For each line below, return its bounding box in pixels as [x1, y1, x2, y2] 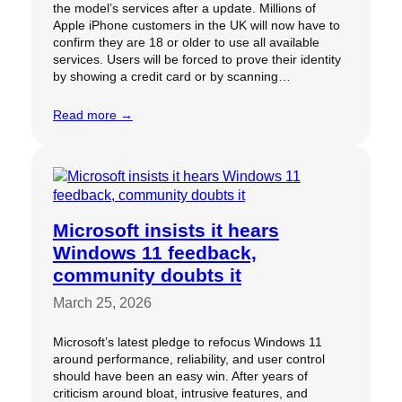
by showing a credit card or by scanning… [52, 68, 291, 83]
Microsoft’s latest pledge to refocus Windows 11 [52, 334, 322, 349]
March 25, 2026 [52, 293, 152, 310]
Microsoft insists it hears [52, 219, 279, 240]
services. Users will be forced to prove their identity [52, 51, 341, 66]
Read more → [52, 107, 133, 122]
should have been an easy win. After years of [52, 368, 308, 383]
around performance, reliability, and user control [52, 351, 325, 366]
